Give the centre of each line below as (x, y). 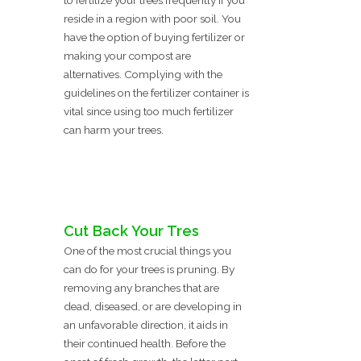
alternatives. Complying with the (143, 75)
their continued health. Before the (145, 344)
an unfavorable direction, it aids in (146, 325)
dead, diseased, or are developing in (153, 307)
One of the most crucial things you (147, 251)
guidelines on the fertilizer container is (156, 93)
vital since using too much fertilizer (149, 112)
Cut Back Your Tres (131, 231)
